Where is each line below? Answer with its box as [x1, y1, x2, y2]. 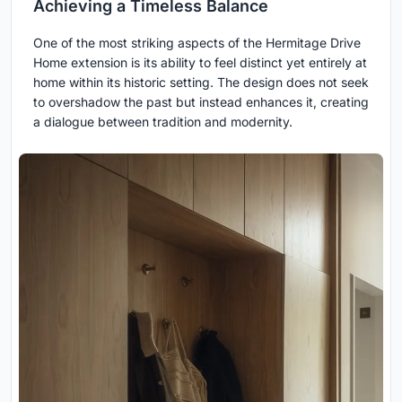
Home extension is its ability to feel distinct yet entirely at [33, 55, 367, 71]
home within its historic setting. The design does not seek [33, 74, 369, 91]
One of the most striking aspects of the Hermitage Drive [33, 35, 361, 51]
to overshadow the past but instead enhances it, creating [33, 94, 369, 110]
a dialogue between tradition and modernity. [33, 114, 293, 130]
